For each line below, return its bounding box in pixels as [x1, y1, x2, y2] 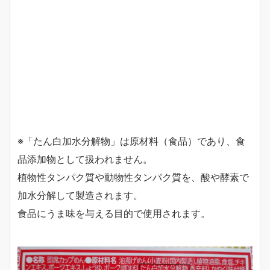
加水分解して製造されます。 [17, 189, 143, 201]
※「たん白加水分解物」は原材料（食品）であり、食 [17, 135, 245, 147]
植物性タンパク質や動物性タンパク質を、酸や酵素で [17, 171, 249, 183]
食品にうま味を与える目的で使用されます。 [17, 207, 210, 219]
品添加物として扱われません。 [17, 153, 152, 165]
